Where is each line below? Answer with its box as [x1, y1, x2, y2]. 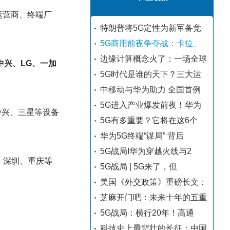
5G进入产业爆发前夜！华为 [100, 101, 201, 109]
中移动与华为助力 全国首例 [100, 85, 201, 94]
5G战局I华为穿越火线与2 [100, 147, 191, 156]
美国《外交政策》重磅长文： [100, 178, 207, 186]
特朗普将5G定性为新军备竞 [100, 24, 201, 32]
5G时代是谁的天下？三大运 [100, 70, 201, 79]
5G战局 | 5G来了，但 [100, 162, 177, 171]
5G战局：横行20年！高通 [100, 208, 194, 217]
